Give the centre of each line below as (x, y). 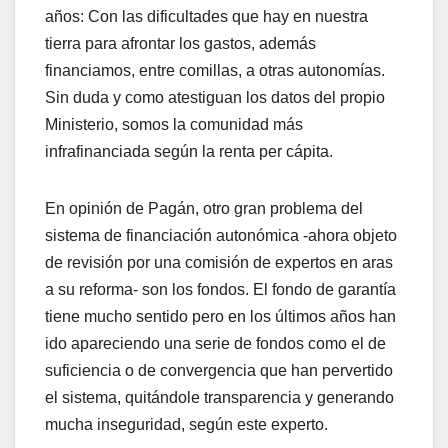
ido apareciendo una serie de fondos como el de (215, 344)
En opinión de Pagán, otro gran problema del (204, 209)
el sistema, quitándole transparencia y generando (219, 398)
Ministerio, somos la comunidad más (174, 125)
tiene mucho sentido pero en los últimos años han (220, 317)
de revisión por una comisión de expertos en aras (219, 263)
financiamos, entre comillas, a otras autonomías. (215, 71)
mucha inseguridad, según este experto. (186, 425)
